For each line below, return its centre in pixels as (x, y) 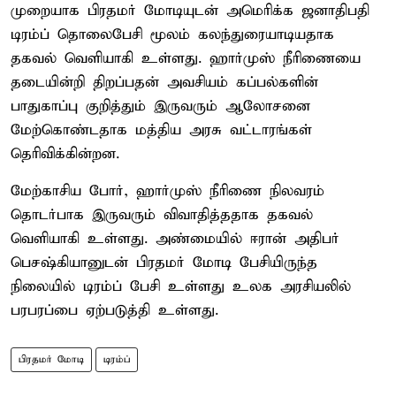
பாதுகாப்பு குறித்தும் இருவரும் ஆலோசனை (160, 106)
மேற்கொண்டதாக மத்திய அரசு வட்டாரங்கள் (161, 130)
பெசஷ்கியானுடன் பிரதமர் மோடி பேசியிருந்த (164, 263)
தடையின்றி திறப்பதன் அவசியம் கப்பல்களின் (164, 82)
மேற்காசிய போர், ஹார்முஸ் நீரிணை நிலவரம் (168, 191)
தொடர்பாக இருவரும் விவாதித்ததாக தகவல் (162, 215)
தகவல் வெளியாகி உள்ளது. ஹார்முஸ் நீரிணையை (186, 58)
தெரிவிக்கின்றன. (65, 154)
